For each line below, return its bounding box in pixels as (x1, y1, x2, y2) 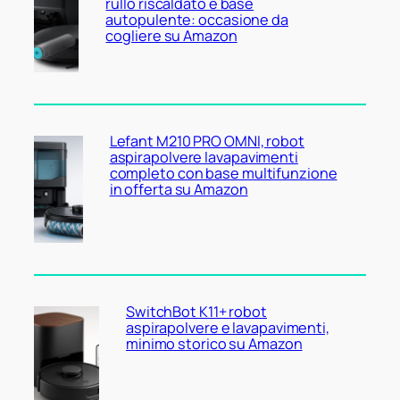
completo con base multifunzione (109, 163, 337, 184)
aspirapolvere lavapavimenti (109, 147, 298, 168)
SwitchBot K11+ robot (125, 302, 267, 322)
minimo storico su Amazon (125, 334, 303, 354)
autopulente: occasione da (105, 9, 288, 29)
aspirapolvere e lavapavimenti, (125, 318, 329, 338)
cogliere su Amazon (105, 25, 237, 46)
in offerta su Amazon (109, 179, 248, 200)
